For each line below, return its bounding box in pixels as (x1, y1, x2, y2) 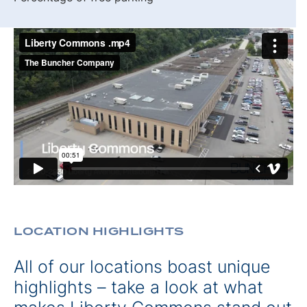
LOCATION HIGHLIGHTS (14, 224, 184, 238)
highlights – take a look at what (14, 276, 263, 297)
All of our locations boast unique (14, 256, 271, 277)
